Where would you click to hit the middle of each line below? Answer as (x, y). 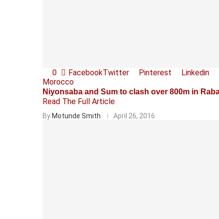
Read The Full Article (79, 101)
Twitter (116, 72)
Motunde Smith (76, 116)
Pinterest (155, 72)
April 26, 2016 (134, 116)
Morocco (58, 82)
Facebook (86, 72)
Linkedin (195, 72)
